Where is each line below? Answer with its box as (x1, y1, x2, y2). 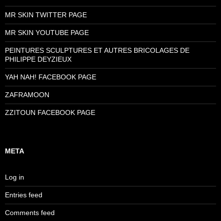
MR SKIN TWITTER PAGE (5, 11, 87, 19)
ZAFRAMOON (5, 91, 49, 99)
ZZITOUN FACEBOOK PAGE (5, 109, 95, 116)
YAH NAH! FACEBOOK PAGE (5, 73, 96, 81)
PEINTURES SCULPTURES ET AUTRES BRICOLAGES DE (5, 46, 189, 54)
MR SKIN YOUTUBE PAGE (5, 29, 89, 37)
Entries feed (5, 191, 42, 199)
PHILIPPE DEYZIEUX (5, 55, 72, 63)
